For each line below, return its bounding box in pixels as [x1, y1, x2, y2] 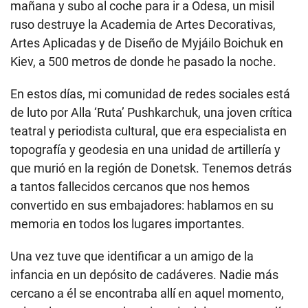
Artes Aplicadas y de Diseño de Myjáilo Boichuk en [10, 35, 283, 50]
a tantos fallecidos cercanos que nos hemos [10, 179, 250, 194]
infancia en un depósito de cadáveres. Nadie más [10, 267, 278, 282]
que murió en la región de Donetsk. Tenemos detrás [10, 160, 291, 175]
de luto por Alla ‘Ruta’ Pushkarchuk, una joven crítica [10, 104, 292, 120]
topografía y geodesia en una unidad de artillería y [10, 142, 280, 157]
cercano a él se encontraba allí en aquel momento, [10, 285, 284, 300]
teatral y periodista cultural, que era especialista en [10, 123, 287, 138]
